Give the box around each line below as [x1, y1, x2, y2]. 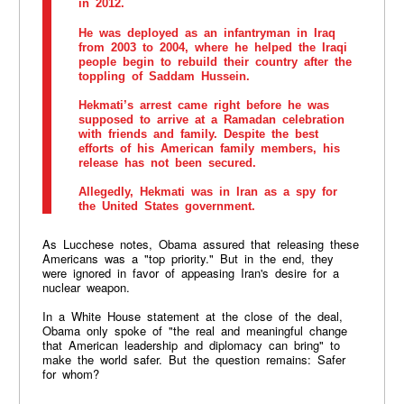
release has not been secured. [78, 155, 256, 170]
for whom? [41, 365, 99, 383]
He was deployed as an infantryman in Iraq [78, 25, 335, 40]
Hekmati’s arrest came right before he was [78, 97, 329, 112]
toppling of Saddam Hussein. [78, 69, 250, 83]
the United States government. [78, 199, 255, 214]
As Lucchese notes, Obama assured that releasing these [41, 235, 359, 253]
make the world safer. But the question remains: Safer [41, 351, 345, 369]
